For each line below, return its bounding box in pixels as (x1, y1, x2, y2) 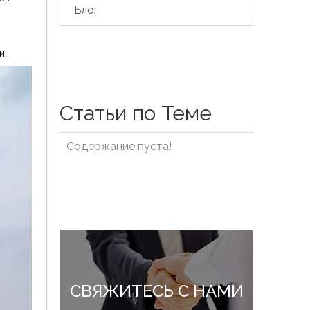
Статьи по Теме (60, 101, 212, 126)
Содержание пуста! (66, 140, 172, 154)
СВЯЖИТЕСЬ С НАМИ (69, 281, 244, 302)
